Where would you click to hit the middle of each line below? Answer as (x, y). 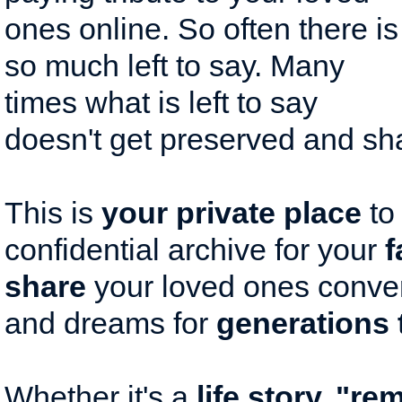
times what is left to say (161, 102)
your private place (227, 213)
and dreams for (110, 323)
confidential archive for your (195, 249)
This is (49, 213)
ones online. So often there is (201, 29)
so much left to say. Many (175, 66)
